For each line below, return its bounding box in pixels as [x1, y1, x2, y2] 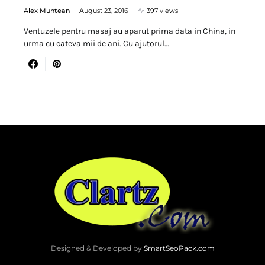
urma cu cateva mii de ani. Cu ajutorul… [24, 38, 169, 49]
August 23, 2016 [79, 6, 128, 15]
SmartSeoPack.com [143, 243, 215, 253]
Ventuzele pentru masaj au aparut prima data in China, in [24, 25, 235, 36]
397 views [147, 6, 178, 15]
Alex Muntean [24, 6, 70, 15]
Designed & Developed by [50, 243, 144, 253]
